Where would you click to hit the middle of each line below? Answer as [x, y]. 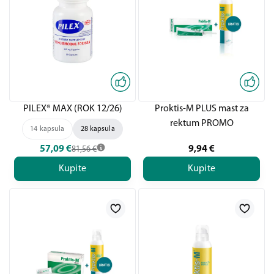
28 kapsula [98, 129]
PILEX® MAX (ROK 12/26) [72, 109]
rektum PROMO [202, 124]
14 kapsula [47, 129]
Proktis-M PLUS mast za [202, 109]
